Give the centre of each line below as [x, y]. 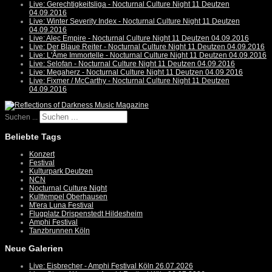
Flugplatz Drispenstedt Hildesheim [86, 214]
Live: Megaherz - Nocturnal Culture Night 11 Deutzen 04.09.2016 [136, 73]
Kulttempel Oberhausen [68, 197]
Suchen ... [21, 117]
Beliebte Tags [33, 137]
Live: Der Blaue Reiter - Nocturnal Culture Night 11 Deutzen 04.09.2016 [147, 47]
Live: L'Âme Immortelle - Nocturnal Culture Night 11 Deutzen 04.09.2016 [148, 56]
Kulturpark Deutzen [61, 172]
